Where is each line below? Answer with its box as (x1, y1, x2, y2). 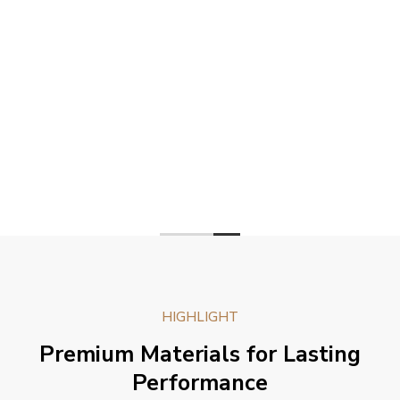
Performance (132, 367, 268, 398)
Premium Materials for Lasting (39, 338, 361, 370)
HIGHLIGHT (162, 307, 238, 326)
